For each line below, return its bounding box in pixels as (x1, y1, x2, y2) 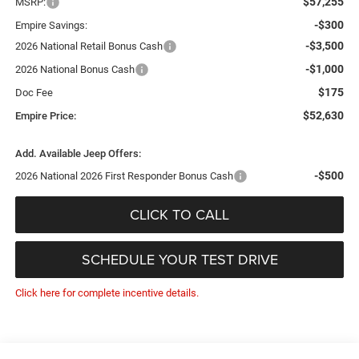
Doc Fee (14, 87, 53, 99)
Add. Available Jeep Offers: (14, 147, 141, 160)
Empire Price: (14, 110, 76, 123)
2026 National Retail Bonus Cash (14, 40, 163, 53)
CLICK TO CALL (130, 204, 229, 225)
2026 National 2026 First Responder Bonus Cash (14, 170, 233, 183)
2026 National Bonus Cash (14, 63, 135, 76)
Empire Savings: (14, 19, 87, 32)
